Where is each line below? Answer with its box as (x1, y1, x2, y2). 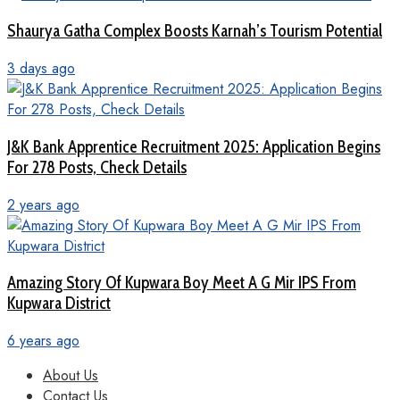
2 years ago (7, 194, 79, 215)
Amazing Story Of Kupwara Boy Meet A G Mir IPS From (7, 272, 356, 294)
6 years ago (7, 329, 79, 351)
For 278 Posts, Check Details (7, 156, 187, 178)
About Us (43, 364, 98, 386)
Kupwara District (7, 293, 111, 314)
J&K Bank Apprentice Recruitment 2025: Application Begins (7, 136, 380, 157)
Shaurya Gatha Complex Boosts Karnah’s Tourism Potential (7, 21, 382, 42)
